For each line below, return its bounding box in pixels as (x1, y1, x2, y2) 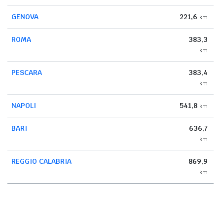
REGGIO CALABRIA (11, 156, 72, 166)
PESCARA (11, 68, 42, 77)
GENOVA (11, 12, 38, 21)
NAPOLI (11, 101, 36, 110)
